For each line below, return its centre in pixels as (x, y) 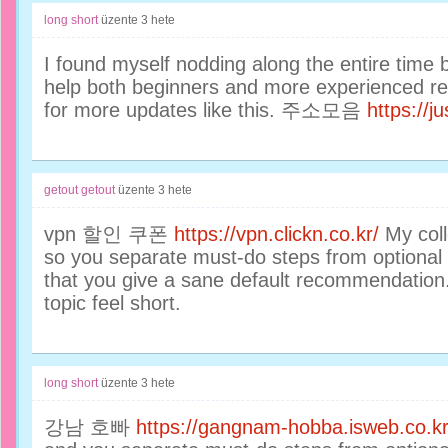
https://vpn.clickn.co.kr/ (276, 234)
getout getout (79, 190)
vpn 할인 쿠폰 (109, 234)
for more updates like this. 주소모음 (205, 110)
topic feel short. (112, 303)
